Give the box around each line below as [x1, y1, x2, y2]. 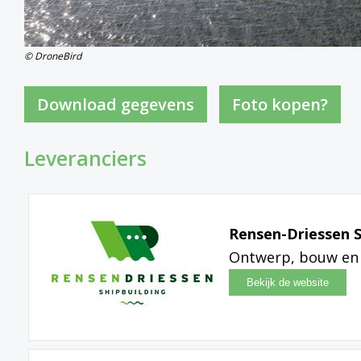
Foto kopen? [232, 93, 328, 115]
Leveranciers [24, 143, 147, 172]
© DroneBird [24, 48, 81, 63]
